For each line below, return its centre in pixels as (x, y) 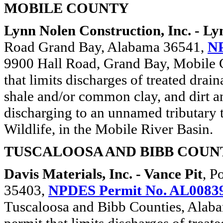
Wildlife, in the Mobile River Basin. (109, 129)
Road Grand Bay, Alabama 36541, (106, 47)
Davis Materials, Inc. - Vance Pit (103, 174)
